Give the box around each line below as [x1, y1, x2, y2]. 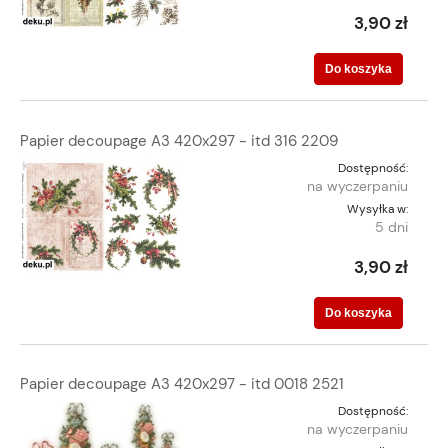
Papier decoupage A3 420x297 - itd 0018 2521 [20, 374, 344, 395]
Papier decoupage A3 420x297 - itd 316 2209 [20, 130, 338, 151]
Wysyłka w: [347, 200, 408, 217]
